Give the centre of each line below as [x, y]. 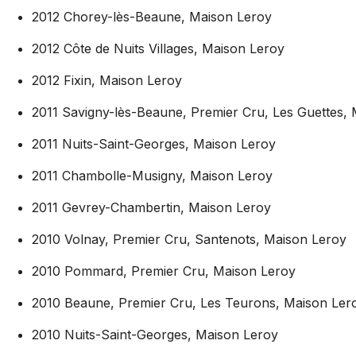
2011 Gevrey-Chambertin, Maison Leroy [151, 207]
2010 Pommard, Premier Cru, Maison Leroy [164, 271]
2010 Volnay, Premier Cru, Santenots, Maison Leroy [189, 239]
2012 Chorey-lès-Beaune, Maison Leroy [152, 16]
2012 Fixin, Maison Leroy [107, 80]
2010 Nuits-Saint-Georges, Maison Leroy [155, 334]
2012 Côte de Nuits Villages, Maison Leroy [158, 48]
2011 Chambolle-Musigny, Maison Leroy [152, 175]
